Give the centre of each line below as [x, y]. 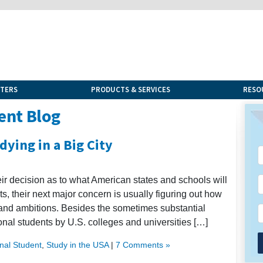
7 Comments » [143, 245]
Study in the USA [77, 245]
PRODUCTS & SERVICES [130, 89]
